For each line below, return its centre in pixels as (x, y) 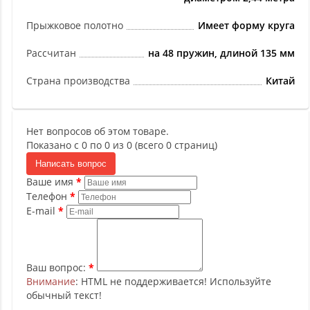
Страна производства (78, 81)
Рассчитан (51, 53)
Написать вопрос (71, 163)
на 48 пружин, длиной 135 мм (221, 53)
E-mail (41, 211)
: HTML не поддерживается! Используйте (173, 281)
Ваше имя (50, 182)
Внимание (51, 281)
